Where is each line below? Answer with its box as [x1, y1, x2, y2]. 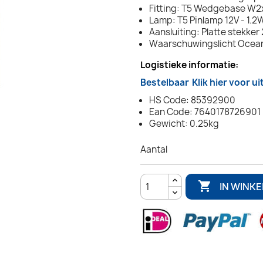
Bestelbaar [140, 76, 189, 89]
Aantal [140, 143, 167, 156]
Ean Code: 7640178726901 [149, 106, 261, 119]
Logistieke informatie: [140, 59, 238, 72]
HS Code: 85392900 [149, 94, 235, 107]
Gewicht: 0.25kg [149, 117, 219, 130]
